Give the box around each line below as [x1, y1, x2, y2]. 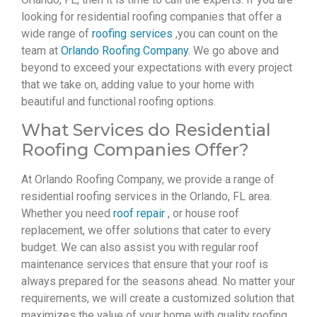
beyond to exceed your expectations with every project [21, 60, 292, 74]
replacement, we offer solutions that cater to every [21, 224, 271, 238]
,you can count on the [173, 26, 278, 40]
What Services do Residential [21, 120, 271, 141]
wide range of [21, 26, 92, 40]
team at [21, 43, 61, 57]
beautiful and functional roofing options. [21, 94, 216, 108]
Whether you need [21, 207, 113, 221]
